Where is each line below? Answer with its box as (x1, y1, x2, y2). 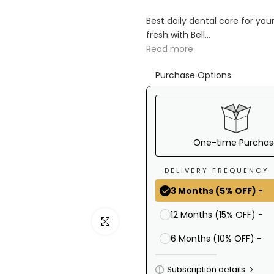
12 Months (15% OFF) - (171, 208, 263, 221)
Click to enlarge (92, 215, 158, 228)
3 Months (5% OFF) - (171, 184, 263, 197)
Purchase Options (155, 69, 231, 81)
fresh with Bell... (146, 29, 210, 41)
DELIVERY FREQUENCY (165, 166, 269, 176)
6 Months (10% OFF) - (171, 232, 262, 245)
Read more (146, 43, 193, 55)
